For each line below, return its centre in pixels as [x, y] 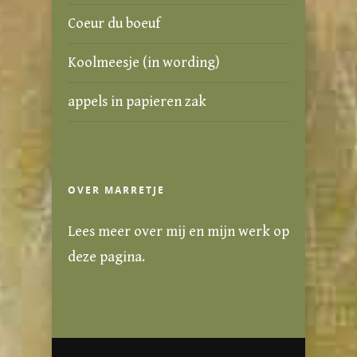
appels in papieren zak [137, 101]
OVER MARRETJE [116, 190]
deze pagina [105, 257]
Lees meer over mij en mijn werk [171, 231]
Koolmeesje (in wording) [144, 62]
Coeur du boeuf [114, 23]
